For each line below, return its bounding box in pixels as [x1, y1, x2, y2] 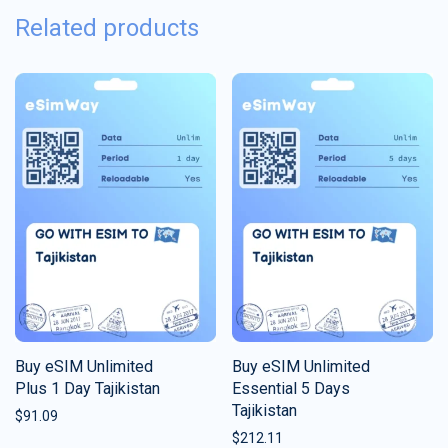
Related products [15, 14, 199, 43]
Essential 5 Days [232, 378, 350, 398]
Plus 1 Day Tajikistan [15, 378, 160, 398]
